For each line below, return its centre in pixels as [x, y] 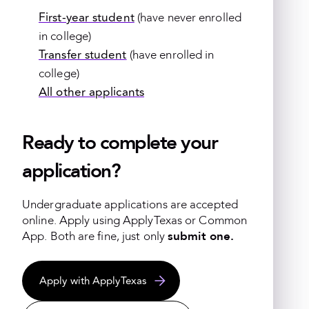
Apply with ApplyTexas [93, 281]
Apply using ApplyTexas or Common [153, 221]
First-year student [87, 18]
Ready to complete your [120, 143]
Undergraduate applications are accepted [130, 205]
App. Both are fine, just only [95, 237]
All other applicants [91, 92]
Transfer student [83, 55]
